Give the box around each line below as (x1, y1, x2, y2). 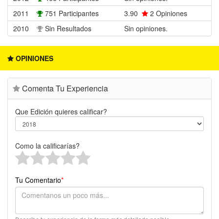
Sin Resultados (45, 23, 91, 34)
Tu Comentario (15, 175, 61, 185)
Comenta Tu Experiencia (20, 83, 108, 94)
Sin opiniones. (124, 23, 168, 34)
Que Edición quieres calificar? (15, 107, 107, 117)
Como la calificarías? (15, 141, 80, 151)
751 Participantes (45, 8, 99, 19)
